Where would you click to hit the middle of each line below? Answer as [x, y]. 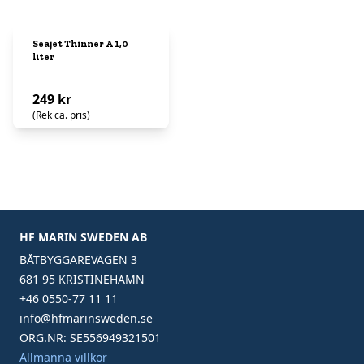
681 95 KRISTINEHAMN [82, 279]
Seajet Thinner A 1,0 [80, 44]
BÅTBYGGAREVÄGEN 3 [78, 260]
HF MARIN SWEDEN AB [83, 237]
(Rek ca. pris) [61, 115]
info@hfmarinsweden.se [86, 318]
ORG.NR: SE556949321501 [90, 338]
